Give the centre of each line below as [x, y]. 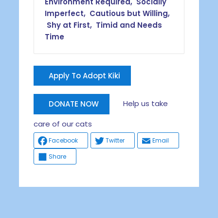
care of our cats [63, 124]
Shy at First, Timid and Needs [104, 25]
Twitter [115, 141]
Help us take [139, 103]
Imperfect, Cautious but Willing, [108, 13]
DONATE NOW [73, 104]
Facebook [63, 141]
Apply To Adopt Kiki [84, 75]
